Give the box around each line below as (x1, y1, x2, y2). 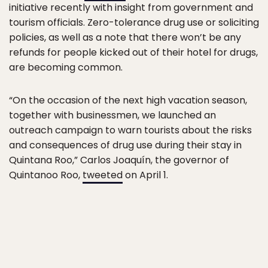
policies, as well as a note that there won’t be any (9, 31, 241, 44)
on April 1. (123, 168, 168, 182)
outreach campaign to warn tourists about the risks (9, 123, 252, 137)
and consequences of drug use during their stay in (9, 138, 242, 152)
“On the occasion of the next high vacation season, (9, 93, 247, 107)
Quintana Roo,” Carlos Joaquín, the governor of (9, 153, 229, 167)
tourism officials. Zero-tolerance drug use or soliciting (9, 16, 259, 29)
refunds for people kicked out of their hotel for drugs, (9, 45, 258, 59)
